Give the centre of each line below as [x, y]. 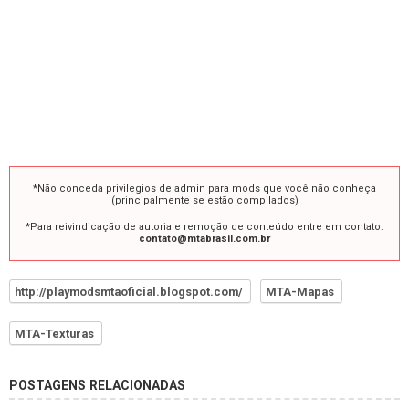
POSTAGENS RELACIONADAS [97, 385]
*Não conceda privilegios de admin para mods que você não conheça [204, 188]
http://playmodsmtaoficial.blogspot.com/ [129, 291]
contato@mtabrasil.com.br [204, 239]
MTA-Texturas [54, 333]
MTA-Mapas [300, 291]
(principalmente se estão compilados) [204, 200]
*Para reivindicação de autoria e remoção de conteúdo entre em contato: [204, 227]
